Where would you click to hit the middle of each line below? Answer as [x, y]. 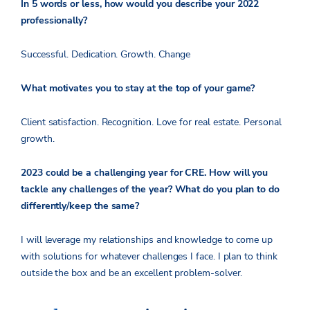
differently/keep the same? [82, 206]
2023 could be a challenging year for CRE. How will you [145, 172]
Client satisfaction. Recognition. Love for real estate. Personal [151, 122]
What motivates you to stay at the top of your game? [139, 88]
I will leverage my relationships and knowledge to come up [147, 239]
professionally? [54, 20]
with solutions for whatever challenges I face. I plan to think [149, 256]
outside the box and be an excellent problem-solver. [135, 273]
